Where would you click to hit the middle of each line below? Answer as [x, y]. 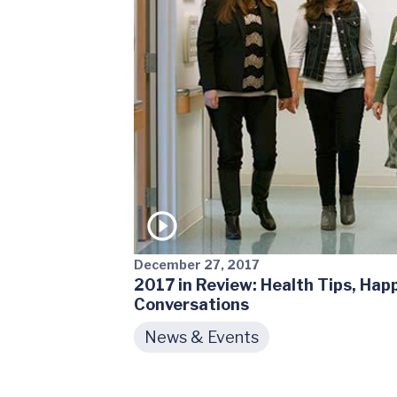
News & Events [201, 338]
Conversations [191, 305]
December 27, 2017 [196, 265]
